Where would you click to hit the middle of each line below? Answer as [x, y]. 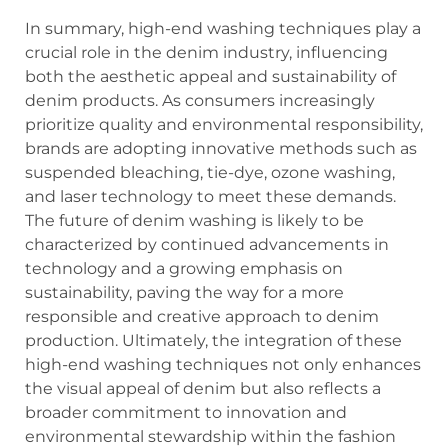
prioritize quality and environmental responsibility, [224, 125]
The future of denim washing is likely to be [194, 221]
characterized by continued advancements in [207, 245]
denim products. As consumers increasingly [200, 101]
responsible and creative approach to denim [202, 317]
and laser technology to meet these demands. [210, 197]
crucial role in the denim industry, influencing [206, 53]
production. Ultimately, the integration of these [213, 341]
